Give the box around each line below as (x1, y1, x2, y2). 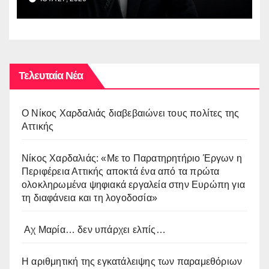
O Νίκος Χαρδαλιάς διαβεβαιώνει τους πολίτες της (22, 107, 240, 118)
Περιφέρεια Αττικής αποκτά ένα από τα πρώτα (22, 166, 220, 177)
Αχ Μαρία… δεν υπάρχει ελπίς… (22, 224, 166, 235)
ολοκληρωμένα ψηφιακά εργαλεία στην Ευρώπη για (22, 179, 246, 190)
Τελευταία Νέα (19, 69, 83, 82)
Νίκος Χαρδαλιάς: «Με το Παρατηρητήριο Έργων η (22, 153, 243, 163)
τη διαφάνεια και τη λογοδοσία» (22, 192, 157, 203)
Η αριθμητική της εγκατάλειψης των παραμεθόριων (22, 256, 243, 267)
